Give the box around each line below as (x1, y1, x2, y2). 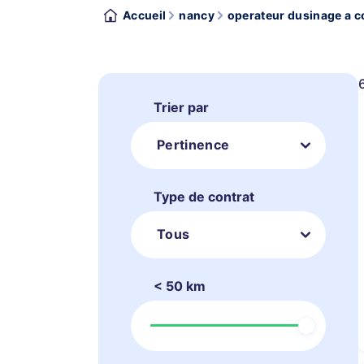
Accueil (123, 8, 167, 22)
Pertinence (157, 136, 230, 153)
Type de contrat (154, 188, 254, 205)
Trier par (154, 99, 209, 115)
